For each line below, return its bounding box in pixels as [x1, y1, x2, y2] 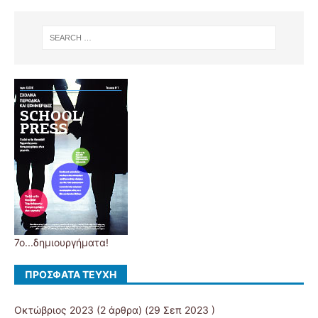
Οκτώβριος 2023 [14, 303, 94, 316]
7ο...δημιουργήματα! [14, 236, 109, 248]
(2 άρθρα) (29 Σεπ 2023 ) [94, 303, 215, 316]
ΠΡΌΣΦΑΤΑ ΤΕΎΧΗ [25, 268, 116, 280]
